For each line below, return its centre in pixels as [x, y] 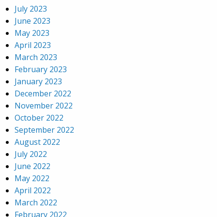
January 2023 [38, 82]
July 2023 [31, 9]
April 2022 [33, 191]
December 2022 [43, 94]
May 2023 [32, 33]
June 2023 [32, 21]
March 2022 [36, 203]
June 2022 [32, 166]
